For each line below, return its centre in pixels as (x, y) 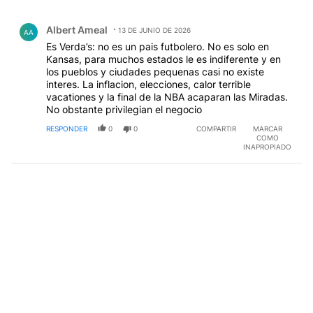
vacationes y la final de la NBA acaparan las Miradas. (167, 96)
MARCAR (267, 128)
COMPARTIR (216, 128)
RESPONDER (67, 128)
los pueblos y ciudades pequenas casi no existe (155, 71)
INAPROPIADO (267, 146)
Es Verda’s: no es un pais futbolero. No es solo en (158, 46)
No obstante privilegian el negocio (124, 109)
